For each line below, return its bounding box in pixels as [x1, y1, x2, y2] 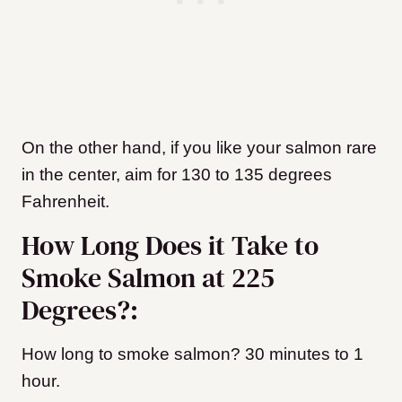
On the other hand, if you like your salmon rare [22, 137, 377, 157]
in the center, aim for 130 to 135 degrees [22, 164, 332, 184]
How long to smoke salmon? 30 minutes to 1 [22, 344, 363, 363]
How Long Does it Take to [22, 226, 319, 264]
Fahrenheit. [22, 191, 114, 211]
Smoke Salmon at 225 [22, 258, 275, 296]
